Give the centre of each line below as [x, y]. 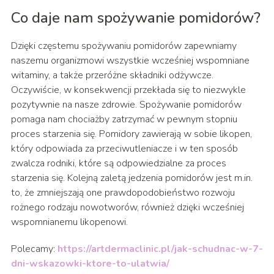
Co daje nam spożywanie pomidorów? [135, 18]
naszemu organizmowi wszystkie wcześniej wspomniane [130, 61]
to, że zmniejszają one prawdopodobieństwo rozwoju [123, 193]
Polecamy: [34, 249]
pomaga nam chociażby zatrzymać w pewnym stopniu [124, 120]
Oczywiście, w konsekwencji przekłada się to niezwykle [128, 90]
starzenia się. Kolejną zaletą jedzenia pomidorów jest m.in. [131, 178]
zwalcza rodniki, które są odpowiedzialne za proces [118, 164]
